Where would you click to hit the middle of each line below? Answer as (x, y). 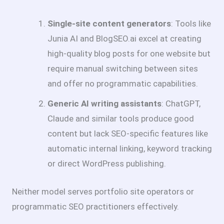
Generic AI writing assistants (104, 104)
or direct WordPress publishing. (107, 164)
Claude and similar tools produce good (121, 119)
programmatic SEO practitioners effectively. (95, 206)
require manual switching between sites (123, 69)
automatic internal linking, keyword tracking (130, 149)
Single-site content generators (109, 24)
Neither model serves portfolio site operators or (103, 191)
